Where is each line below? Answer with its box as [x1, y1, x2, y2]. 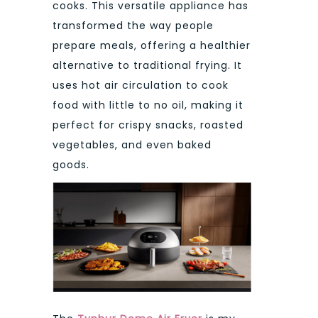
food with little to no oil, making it [53, 98, 243, 113]
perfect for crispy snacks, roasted [53, 118, 243, 133]
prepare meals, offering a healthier [53, 38, 251, 53]
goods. [53, 158, 89, 172]
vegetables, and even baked [53, 138, 212, 153]
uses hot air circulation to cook [53, 78, 229, 93]
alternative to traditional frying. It [53, 58, 242, 73]
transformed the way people [53, 18, 214, 33]
